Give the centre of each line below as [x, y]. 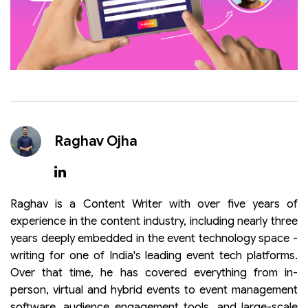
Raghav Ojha [96, 141]
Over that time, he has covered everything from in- [154, 273]
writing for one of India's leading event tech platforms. [154, 255]
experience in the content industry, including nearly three [154, 221]
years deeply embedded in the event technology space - [154, 238]
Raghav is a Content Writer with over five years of [154, 204]
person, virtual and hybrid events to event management [154, 290]
